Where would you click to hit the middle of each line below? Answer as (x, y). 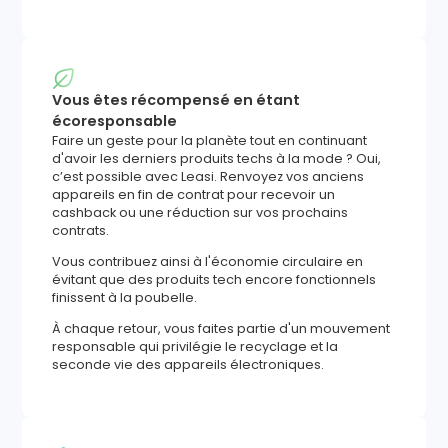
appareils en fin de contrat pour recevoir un (194, 195)
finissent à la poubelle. (125, 297)
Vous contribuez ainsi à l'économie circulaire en (208, 261)
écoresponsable (115, 121)
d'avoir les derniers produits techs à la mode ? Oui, (217, 159)
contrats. (81, 231)
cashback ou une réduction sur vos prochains (200, 213)
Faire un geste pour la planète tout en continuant (210, 141)
